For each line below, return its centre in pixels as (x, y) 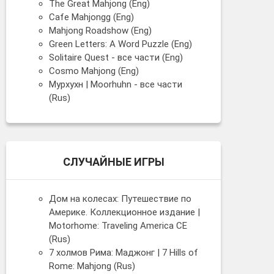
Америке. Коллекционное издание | (124, 212)
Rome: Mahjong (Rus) (92, 266)
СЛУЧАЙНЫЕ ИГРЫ (113, 161)
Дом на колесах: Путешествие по (120, 198)
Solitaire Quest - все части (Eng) (116, 57)
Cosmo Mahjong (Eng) (94, 71)
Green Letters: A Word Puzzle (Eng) (120, 44)
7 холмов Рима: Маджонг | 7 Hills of (124, 252)
